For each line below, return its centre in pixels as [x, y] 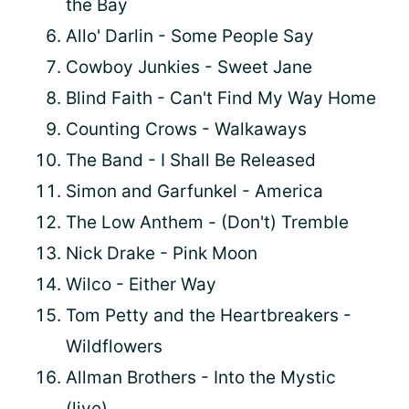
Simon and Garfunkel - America [194, 191]
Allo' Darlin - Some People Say [190, 36]
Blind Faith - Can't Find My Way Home [221, 98]
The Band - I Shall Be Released [191, 160]
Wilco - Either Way [141, 284]
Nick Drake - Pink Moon [162, 253]
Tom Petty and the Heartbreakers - [209, 315]
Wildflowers [114, 346]
